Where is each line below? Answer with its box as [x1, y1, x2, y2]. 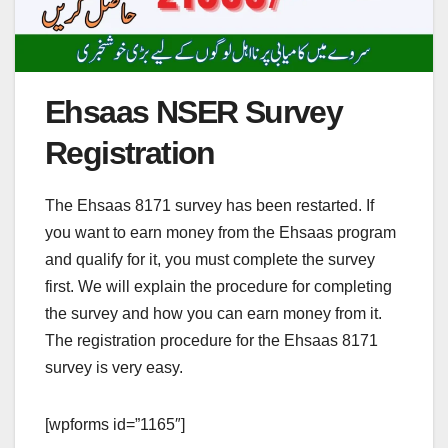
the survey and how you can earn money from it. [45, 304, 382, 322]
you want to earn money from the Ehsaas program [45, 223, 396, 241]
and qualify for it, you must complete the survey [45, 250, 375, 268]
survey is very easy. [45, 358, 183, 376]
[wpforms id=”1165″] [45, 415, 185, 433]
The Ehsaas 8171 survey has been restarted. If [45, 196, 374, 214]
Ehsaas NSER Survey [45, 93, 343, 130]
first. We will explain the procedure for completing [45, 277, 392, 295]
